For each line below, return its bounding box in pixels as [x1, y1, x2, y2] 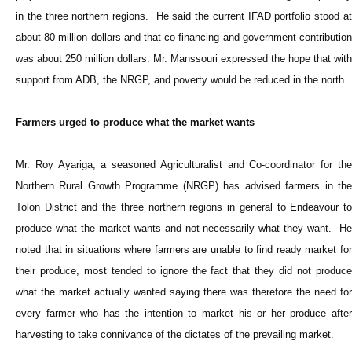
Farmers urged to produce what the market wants [16, 116, 255, 129]
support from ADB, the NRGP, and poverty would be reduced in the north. [16, 74, 347, 86]
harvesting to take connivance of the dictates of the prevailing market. [16, 328, 334, 341]
